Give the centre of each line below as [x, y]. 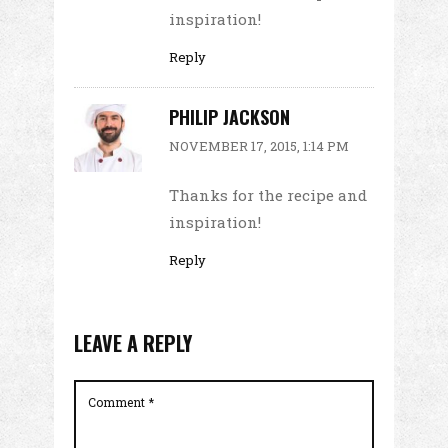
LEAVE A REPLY [133, 342]
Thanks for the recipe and [268, 194]
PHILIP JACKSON [229, 117]
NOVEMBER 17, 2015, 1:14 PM [259, 145]
